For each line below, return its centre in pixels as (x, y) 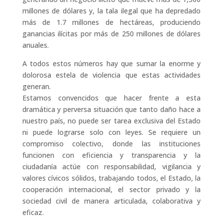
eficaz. (33, 212)
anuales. (35, 45)
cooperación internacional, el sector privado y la (111, 189)
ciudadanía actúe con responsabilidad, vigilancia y (111, 166)
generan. (36, 86)
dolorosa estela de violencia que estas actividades (111, 75)
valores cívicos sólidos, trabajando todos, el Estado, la (111, 178)
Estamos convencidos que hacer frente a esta (111, 98)
